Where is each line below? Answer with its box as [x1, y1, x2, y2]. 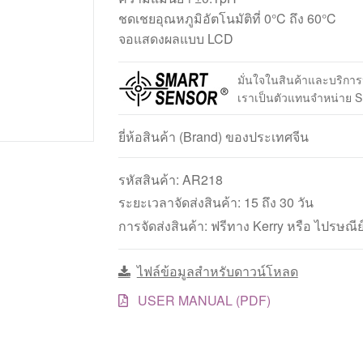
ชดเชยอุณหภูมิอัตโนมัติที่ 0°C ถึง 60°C [117, 9, 336, 28]
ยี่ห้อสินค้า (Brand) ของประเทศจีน [117, 126, 309, 146]
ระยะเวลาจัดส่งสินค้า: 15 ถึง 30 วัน [117, 192, 314, 211]
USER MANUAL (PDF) [134, 291, 271, 310]
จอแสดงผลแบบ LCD [117, 29, 233, 49]
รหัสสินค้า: [117, 169, 182, 189]
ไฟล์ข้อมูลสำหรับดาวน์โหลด [136, 262, 298, 281]
